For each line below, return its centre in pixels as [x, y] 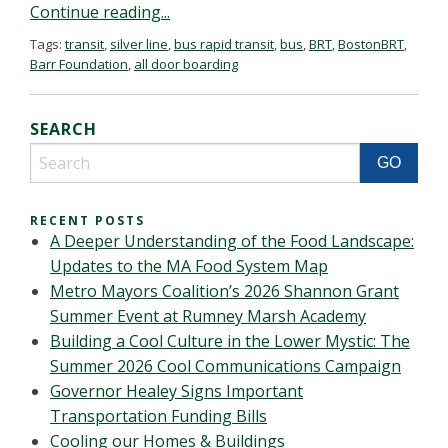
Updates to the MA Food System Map [189, 266]
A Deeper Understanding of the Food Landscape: [232, 241]
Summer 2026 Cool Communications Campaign [225, 366]
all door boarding [186, 64]
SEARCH [63, 129]
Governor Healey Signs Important [176, 391]
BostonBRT [371, 44]
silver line [139, 44]
